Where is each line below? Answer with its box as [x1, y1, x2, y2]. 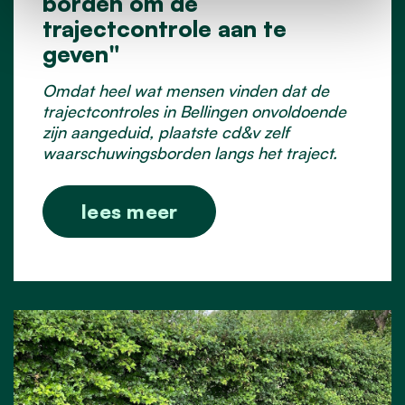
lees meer [81, 198, 178, 223]
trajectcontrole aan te [42, 13, 287, 42]
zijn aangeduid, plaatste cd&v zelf [42, 121, 289, 142]
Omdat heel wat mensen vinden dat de [42, 80, 329, 100]
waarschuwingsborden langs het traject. [42, 142, 337, 163]
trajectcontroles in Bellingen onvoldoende [42, 100, 346, 121]
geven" [42, 38, 120, 68]
